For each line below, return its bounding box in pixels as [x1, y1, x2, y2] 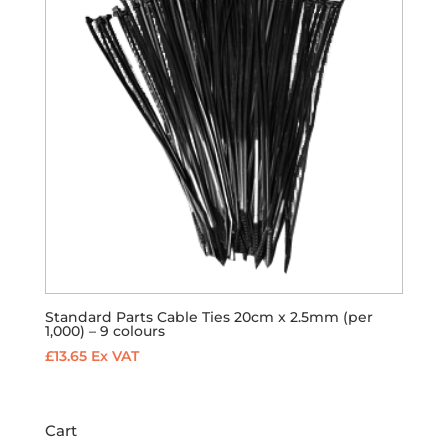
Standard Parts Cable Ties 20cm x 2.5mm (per [44, 307, 373, 326]
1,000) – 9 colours [44, 321, 165, 340]
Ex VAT [90, 346, 139, 365]
